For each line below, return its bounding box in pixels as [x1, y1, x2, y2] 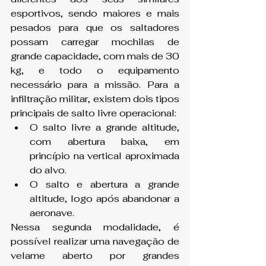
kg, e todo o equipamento [11, 64, 179, 77]
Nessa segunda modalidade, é [11, 221, 179, 234]
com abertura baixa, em [30, 135, 179, 148]
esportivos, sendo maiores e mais [11, 7, 179, 20]
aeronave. [30, 207, 74, 220]
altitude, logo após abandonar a [30, 192, 179, 205]
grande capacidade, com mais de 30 [11, 50, 179, 63]
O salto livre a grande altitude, [30, 121, 179, 134]
